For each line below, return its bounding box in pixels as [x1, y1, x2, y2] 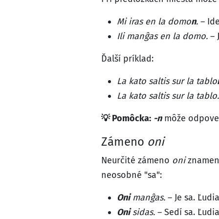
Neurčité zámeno [101, 155, 172, 166]
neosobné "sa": [101, 170, 162, 180]
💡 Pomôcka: [101, 113, 151, 124]
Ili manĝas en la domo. [117, 31, 208, 42]
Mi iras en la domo [117, 16, 191, 27]
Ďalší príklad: [101, 53, 153, 64]
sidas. [130, 207, 155, 218]
